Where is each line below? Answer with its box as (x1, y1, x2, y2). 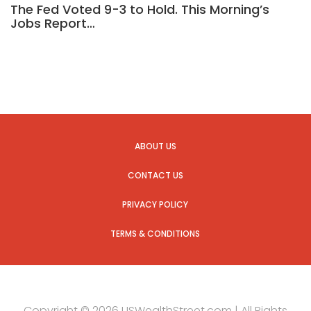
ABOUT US (135, 140, 176, 152)
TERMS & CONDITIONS (110, 227, 201, 239)
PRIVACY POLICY (122, 198, 189, 210)
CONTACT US (128, 169, 183, 181)
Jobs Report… (10, 14, 95, 32)
